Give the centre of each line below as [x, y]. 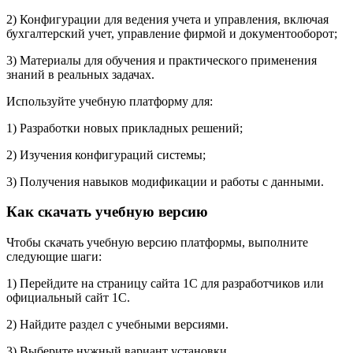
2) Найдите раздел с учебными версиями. [117, 324]
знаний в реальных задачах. [80, 74]
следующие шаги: [54, 256]
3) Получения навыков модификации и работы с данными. [165, 181]
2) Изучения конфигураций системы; [106, 154]
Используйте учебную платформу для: [110, 101]
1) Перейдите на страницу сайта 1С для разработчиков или [165, 283]
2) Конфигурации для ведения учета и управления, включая [167, 19]
